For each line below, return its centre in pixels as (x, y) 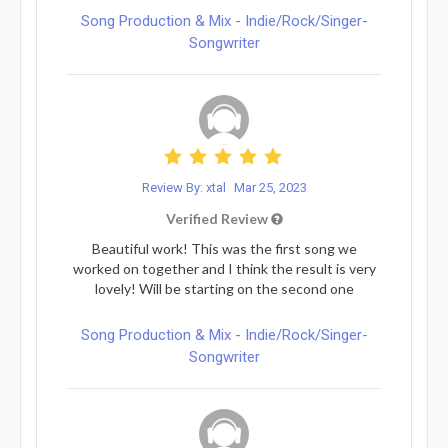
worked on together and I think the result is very (224, 268)
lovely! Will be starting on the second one (224, 288)
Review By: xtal (185, 187)
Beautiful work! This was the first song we (224, 248)
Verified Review (218, 218)
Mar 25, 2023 (270, 187)
